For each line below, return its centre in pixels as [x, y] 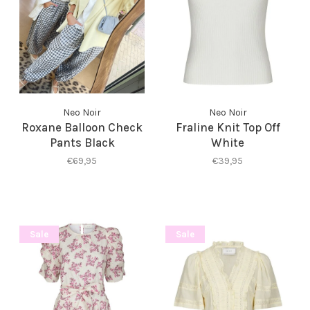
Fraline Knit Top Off [228, 127]
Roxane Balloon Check [82, 127]
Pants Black [82, 142]
